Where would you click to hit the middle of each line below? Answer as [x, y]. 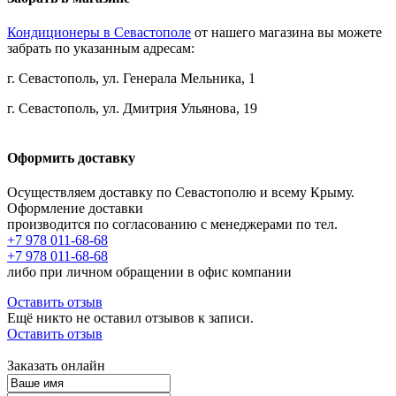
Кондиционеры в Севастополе [99, 33]
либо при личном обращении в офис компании [149, 271]
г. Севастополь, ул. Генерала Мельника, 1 [131, 79]
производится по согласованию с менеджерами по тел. [172, 224]
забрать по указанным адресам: [101, 49]
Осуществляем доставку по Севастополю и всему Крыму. [181, 192]
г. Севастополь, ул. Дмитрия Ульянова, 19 [132, 109]
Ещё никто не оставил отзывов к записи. [130, 317]
